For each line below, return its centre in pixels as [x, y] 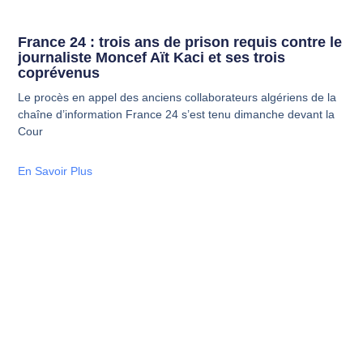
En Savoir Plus [56, 171]
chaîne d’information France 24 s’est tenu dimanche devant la [177, 114]
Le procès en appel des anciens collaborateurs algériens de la [177, 97]
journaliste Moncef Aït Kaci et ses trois [152, 57]
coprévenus [59, 73]
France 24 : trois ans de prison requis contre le [180, 42]
